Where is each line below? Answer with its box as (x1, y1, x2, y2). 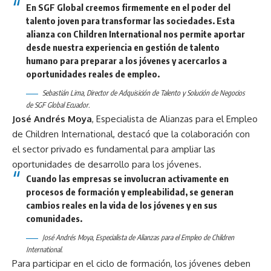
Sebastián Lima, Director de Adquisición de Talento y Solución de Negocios (42, 88, 245, 98)
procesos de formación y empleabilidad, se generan (25, 186, 233, 198)
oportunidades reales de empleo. (25, 68, 160, 79)
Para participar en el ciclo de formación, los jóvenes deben (12, 258, 250, 270)
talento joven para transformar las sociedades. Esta (25, 15, 235, 26)
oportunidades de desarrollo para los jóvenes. (12, 158, 201, 171)
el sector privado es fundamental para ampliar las (12, 143, 215, 155)
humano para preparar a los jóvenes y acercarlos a (25, 54, 227, 66)
